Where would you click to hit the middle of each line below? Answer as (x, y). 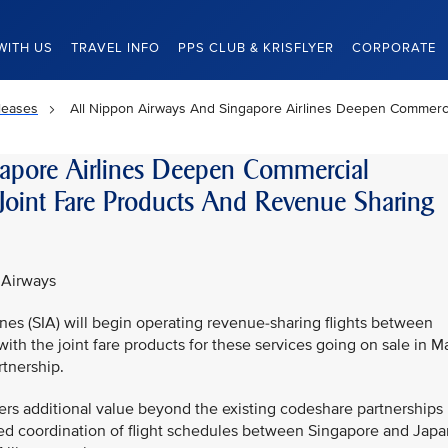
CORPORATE (394, 48)
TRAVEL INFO (115, 48)
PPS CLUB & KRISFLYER (256, 48)
